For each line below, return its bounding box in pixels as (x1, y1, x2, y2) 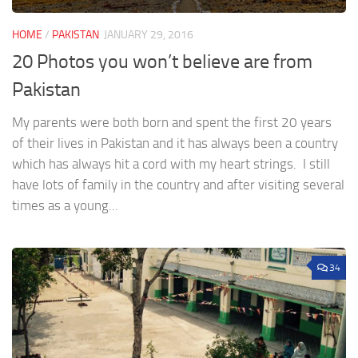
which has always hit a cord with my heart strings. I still (12, 156, 330, 173)
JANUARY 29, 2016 (104, 28, 193, 42)
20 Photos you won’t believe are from (12, 50, 312, 74)
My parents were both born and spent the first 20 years (12, 114, 332, 131)
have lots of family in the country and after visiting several (12, 177, 344, 193)
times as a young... (12, 197, 118, 214)
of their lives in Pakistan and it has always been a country (12, 135, 338, 152)
